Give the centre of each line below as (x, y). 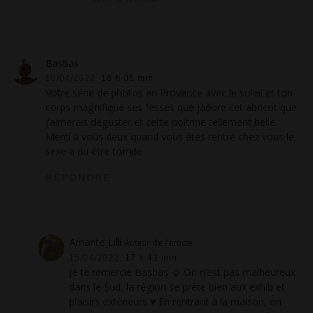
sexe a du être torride (94, 151)
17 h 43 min (152, 257)
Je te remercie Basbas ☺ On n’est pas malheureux (183, 272)
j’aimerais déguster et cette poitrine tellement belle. (162, 122)
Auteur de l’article (159, 242)
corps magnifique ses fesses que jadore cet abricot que (172, 107)
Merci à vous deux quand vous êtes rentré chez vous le (170, 136)
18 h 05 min (128, 78)
